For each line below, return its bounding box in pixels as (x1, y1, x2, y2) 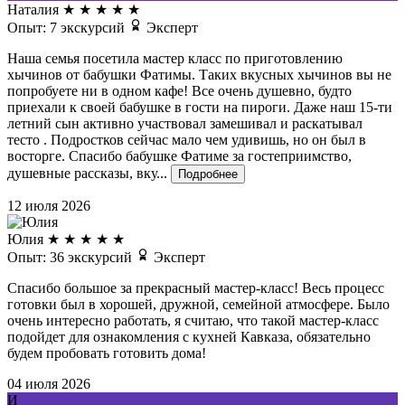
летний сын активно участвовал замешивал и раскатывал (7, 116, 363, 132)
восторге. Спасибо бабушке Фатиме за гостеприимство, (7, 148, 352, 165)
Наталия (7, 2, 59, 18)
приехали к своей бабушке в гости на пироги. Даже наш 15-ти (7, 99, 392, 116)
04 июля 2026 (7, 376, 90, 392)
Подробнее (178, 167, 238, 182)
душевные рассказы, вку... (7, 165, 167, 182)
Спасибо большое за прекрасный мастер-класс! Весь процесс (7, 280, 384, 297)
